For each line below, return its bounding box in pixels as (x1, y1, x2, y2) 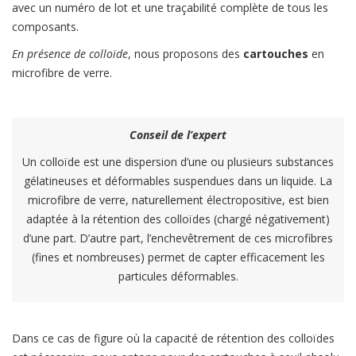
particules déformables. (118, 268, 238, 284)
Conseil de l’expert (130, 126, 226, 142)
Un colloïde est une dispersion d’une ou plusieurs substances (22, 153, 334, 169)
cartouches (243, 45, 308, 61)
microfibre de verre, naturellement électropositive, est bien (27, 192, 329, 207)
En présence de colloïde (12, 45, 128, 61)
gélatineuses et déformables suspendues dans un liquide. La (24, 172, 332, 188)
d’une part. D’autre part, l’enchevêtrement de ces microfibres (23, 230, 333, 246)
